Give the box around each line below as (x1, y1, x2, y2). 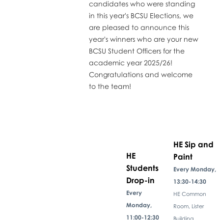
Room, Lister (173, 202, 204, 209)
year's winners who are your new (88, 34, 198, 43)
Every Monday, (173, 165, 216, 173)
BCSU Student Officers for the (88, 46, 185, 55)
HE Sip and (173, 139, 214, 149)
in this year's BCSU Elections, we (88, 11, 193, 20)
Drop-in (126, 175, 155, 185)
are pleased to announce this (88, 23, 189, 31)
